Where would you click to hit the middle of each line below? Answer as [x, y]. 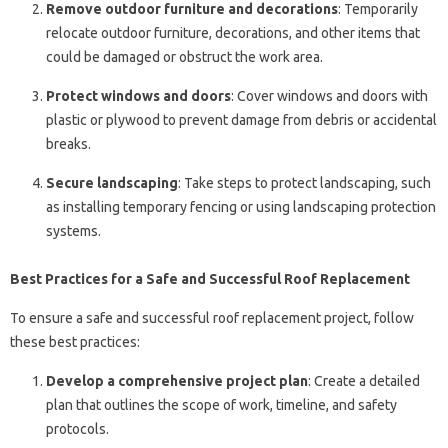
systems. [73, 230]
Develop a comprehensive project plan [177, 380]
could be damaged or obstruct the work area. [184, 56]
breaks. [68, 143]
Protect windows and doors [138, 95]
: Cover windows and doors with [329, 95]
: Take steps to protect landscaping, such [304, 182]
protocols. [77, 428]
